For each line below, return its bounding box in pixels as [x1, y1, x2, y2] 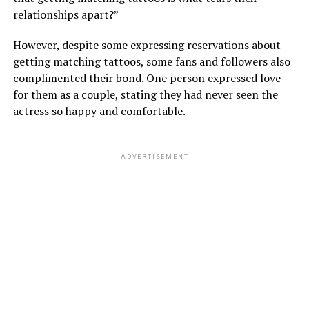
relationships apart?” [12, 7, 121, 22]
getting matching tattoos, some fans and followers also [12, 54, 290, 69]
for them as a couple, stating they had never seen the [12, 87, 278, 102]
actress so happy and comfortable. [12, 103, 186, 119]
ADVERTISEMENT [120, 153, 189, 160]
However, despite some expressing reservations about [12, 37, 281, 52]
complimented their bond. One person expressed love [12, 70, 281, 86]
